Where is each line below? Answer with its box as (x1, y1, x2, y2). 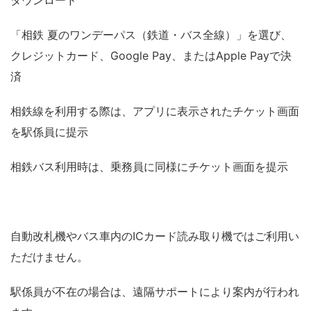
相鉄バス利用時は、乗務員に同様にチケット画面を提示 (10, 159, 288, 174)
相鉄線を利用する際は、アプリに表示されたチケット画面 (10, 103, 299, 118)
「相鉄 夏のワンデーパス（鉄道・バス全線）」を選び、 (10, 27, 292, 42)
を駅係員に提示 (10, 124, 88, 139)
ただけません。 (10, 249, 88, 264)
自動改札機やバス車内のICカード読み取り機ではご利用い (10, 228, 299, 243)
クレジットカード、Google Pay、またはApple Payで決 (10, 48, 292, 62)
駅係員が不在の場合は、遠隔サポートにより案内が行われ (10, 284, 299, 299)
